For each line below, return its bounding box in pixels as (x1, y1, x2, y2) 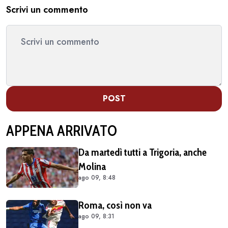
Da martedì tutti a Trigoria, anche (78, 146, 207, 158)
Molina (78, 160, 106, 173)
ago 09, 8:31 (78, 211, 115, 221)
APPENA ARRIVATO (6, 121, 117, 139)
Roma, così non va (78, 198, 152, 211)
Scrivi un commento (6, 3, 88, 16)
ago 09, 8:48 (78, 173, 116, 182)
